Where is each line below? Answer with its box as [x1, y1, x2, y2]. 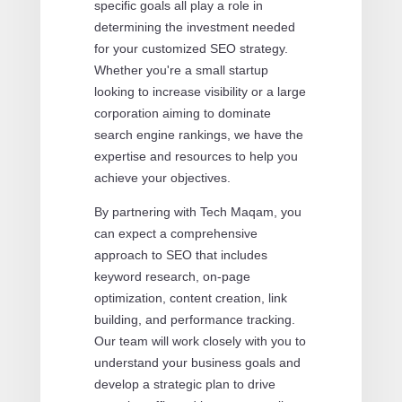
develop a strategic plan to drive [93, 376, 275, 391]
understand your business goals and [93, 354, 301, 370]
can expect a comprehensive [93, 225, 258, 240]
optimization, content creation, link [93, 290, 287, 305]
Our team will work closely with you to [93, 333, 306, 348]
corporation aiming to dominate [93, 105, 271, 120]
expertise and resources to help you [93, 148, 298, 163]
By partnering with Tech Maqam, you [93, 204, 301, 219]
